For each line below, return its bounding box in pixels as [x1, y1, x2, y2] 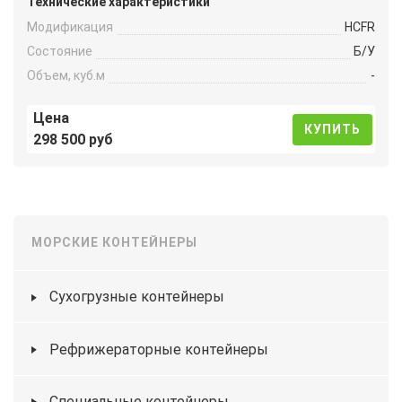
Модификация [27, 20, 113, 35]
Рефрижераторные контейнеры [49, 340, 268, 358]
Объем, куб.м [27, 67, 105, 83]
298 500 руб [33, 131, 113, 149]
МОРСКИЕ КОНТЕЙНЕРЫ [31, 234, 197, 249]
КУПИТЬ [304, 121, 362, 136]
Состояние [27, 43, 92, 58]
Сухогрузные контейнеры [49, 288, 224, 306]
